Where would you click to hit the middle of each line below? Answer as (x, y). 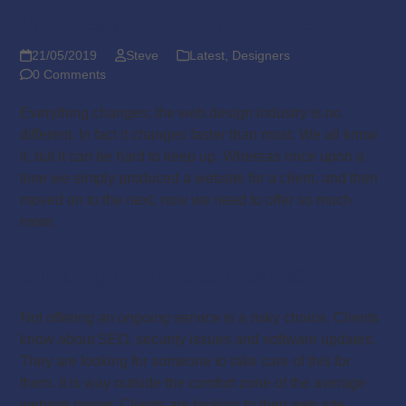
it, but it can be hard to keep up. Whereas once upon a (193, 156)
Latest (207, 55)
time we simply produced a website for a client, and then (199, 178)
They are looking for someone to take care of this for (186, 361)
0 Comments (70, 74)
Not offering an (69, 317)
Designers (261, 55)
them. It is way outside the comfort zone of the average (193, 382)
